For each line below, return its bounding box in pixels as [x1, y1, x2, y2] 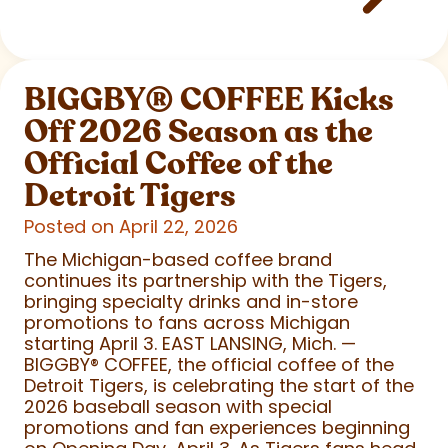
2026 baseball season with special [24, 393, 332, 419]
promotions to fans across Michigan [24, 309, 350, 335]
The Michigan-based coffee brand [24, 246, 332, 272]
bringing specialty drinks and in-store [24, 288, 358, 314]
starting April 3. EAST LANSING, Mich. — [24, 330, 356, 356]
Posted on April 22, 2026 [24, 213, 238, 239]
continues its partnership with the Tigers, [24, 267, 387, 293]
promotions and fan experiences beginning [24, 414, 410, 440]
